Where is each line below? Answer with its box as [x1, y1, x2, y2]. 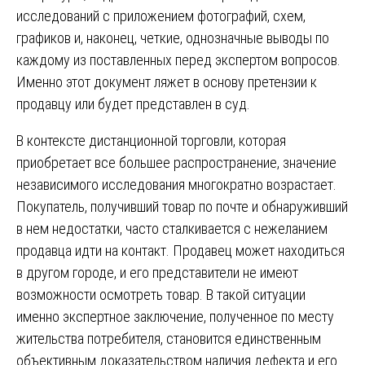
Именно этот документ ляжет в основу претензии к [16, 73, 317, 90]
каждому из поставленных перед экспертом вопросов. [16, 51, 341, 68]
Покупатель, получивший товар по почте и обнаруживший [16, 197, 348, 215]
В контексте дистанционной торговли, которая [16, 131, 286, 149]
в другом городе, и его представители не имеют [16, 263, 298, 281]
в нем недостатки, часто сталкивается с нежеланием [16, 219, 328, 237]
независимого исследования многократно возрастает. [16, 175, 336, 193]
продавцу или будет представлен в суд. [16, 95, 250, 112]
